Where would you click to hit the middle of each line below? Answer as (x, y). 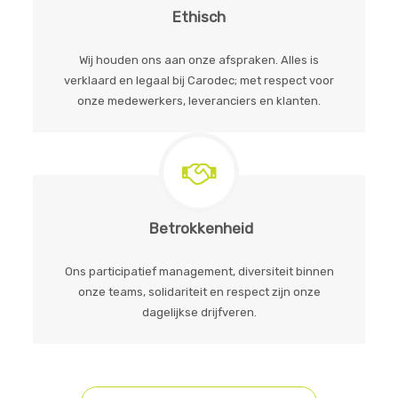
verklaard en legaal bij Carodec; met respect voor (199, 80)
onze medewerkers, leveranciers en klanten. (199, 101)
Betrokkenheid (199, 228)
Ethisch (199, 17)
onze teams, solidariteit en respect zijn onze (199, 292)
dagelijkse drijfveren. (199, 312)
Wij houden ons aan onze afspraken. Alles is (199, 60)
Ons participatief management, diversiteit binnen (199, 271)
